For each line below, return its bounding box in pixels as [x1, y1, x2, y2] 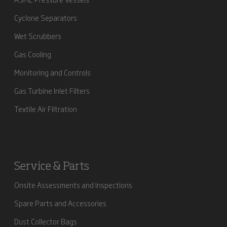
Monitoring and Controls [14, 67, 91, 78]
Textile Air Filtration [14, 103, 77, 114]
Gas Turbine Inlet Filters [14, 85, 90, 96]
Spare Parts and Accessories [14, 198, 106, 208]
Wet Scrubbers [14, 30, 61, 41]
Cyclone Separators [14, 12, 77, 23]
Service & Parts [14, 161, 89, 172]
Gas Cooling [14, 49, 51, 59]
